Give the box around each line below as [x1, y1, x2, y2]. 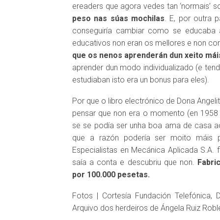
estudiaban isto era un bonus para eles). [72, 75, 209, 84]
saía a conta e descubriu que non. [72, 158, 198, 167]
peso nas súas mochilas [72, 14, 165, 23]
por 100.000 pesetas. [72, 170, 150, 179]
